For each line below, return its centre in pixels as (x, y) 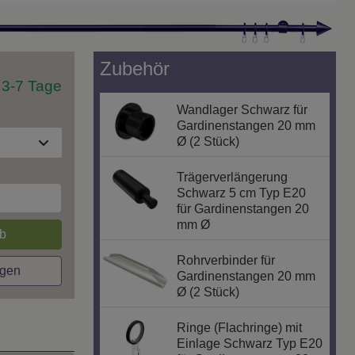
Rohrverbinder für (226, 261)
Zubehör (135, 69)
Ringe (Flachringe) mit (240, 328)
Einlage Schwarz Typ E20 (250, 344)
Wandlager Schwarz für (242, 110)
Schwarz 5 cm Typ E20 (242, 193)
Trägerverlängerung (233, 177)
